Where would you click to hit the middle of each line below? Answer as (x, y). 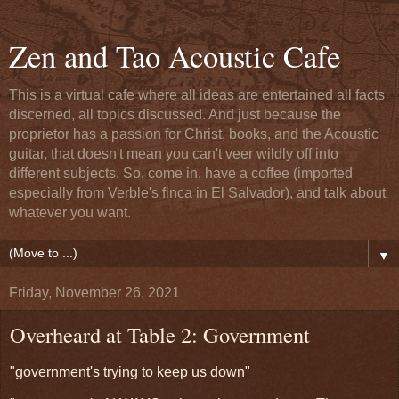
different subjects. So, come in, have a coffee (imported (181, 173)
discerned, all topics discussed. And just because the (175, 114)
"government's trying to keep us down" (130, 371)
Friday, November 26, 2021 (94, 293)
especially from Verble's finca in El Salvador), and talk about (197, 193)
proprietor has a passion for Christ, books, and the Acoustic (194, 134)
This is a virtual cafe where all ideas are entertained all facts (197, 95)
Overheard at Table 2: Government (160, 334)
